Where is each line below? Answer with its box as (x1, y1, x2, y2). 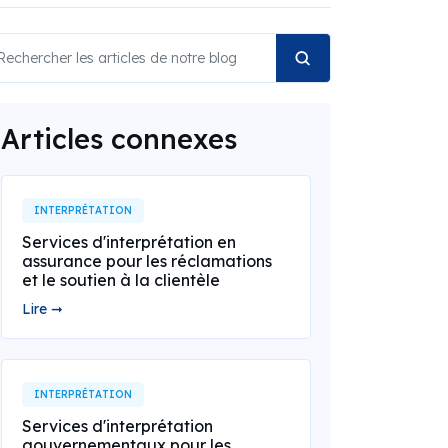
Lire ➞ (21, 300, 63, 318)
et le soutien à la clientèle (21, 270, 220, 290)
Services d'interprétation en (21, 232, 236, 252)
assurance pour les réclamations (21, 251, 272, 271)
